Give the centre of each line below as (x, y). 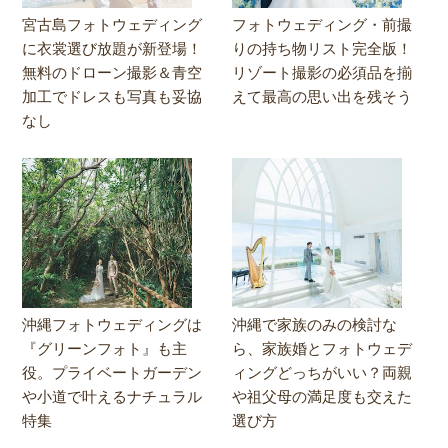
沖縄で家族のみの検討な (315, 324)
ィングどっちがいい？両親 (322, 372)
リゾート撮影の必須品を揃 (322, 72)
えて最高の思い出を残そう (322, 96)
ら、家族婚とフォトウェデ (322, 348)
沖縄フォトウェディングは (112, 324)
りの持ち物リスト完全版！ (322, 48)
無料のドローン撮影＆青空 (112, 72)
